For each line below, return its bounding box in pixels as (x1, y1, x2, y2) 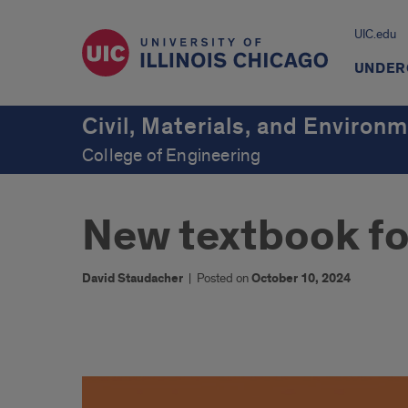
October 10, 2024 (251, 270, 351, 287)
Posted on (197, 270, 251, 286)
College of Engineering (82, 145, 261, 167)
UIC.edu (353, 26, 396, 42)
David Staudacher (82, 270, 183, 287)
